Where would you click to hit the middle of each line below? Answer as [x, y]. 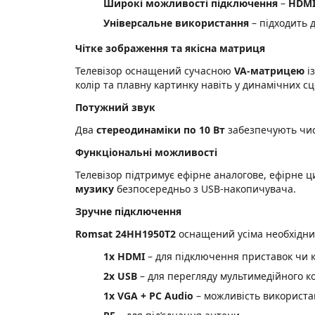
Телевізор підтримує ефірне [143, 174]
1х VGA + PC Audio [148, 295]
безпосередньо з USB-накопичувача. [205, 188]
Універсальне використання [176, 22]
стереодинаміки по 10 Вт [161, 129]
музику [95, 188]
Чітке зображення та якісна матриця [170, 48]
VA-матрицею [271, 70]
